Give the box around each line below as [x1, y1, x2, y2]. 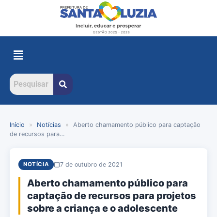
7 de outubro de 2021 [60, 160, 123, 168]
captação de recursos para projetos [27, 190, 196, 202]
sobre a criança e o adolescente [27, 202, 178, 215]
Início [10, 121, 25, 129]
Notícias [37, 121, 61, 129]
